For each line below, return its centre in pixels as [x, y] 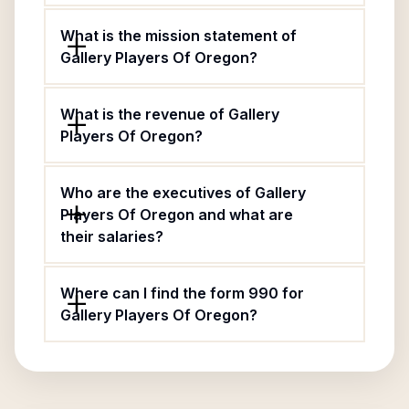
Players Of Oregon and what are [177, 215]
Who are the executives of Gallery [183, 193]
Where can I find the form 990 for [182, 293]
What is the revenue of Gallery [170, 114]
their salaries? [112, 236]
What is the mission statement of [178, 36]
